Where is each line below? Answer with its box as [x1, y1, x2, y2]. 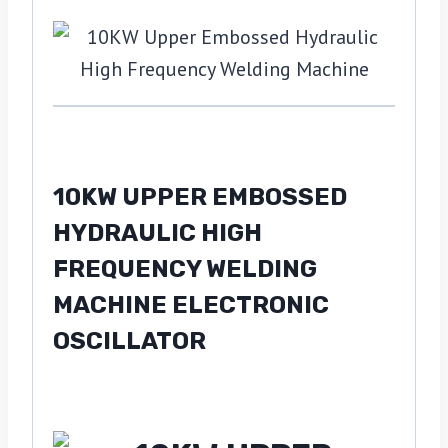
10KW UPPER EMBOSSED [53, 183, 347, 212]
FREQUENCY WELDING [53, 255, 317, 284]
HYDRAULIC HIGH [53, 219, 262, 248]
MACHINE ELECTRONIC [53, 291, 329, 320]
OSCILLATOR [53, 327, 206, 356]
